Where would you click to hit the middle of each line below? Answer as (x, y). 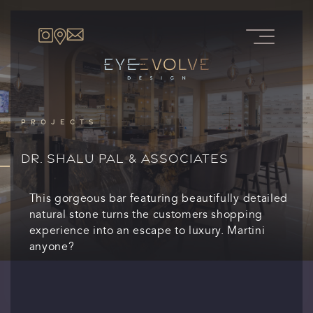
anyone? (52, 247)
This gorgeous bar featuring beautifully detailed (158, 198)
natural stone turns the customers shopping (146, 214)
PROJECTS (59, 122)
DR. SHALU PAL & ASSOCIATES (125, 159)
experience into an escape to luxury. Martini (147, 231)
